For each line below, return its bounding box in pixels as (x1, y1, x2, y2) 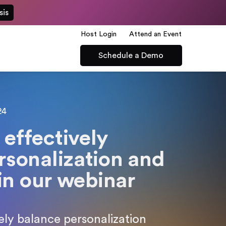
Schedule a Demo (98, 51, 164, 60)
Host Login (81, 31, 117, 38)
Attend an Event (129, 31, 182, 38)
